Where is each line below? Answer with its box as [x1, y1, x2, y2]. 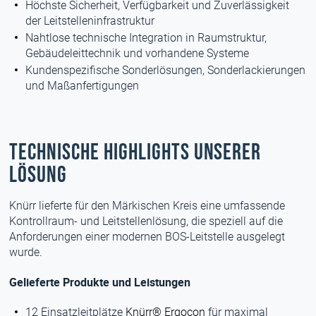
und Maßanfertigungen [25, 79, 140, 92]
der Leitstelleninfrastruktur [25, 14, 155, 28]
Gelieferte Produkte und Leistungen [9, 274, 191, 290]
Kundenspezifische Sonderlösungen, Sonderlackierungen [25, 63, 306, 77]
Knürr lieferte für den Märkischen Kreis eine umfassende [9, 199, 286, 212]
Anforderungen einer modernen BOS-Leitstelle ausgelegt [9, 230, 286, 243]
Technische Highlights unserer [9, 139, 262, 166]
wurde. [9, 245, 43, 259]
